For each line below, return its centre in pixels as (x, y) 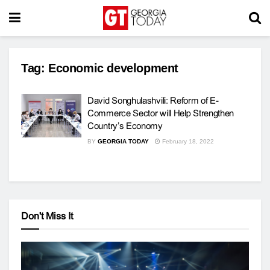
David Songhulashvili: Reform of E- (153, 100)
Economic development (114, 68)
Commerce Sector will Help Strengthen (161, 113)
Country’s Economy (125, 126)
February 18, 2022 (187, 141)
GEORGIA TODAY (123, 141)
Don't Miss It (47, 216)
